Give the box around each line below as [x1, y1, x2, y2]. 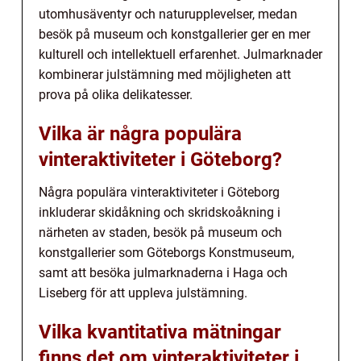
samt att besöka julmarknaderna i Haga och [39, 265, 288, 281]
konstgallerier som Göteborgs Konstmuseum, [39, 245, 294, 261]
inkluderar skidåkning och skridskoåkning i [39, 205, 280, 221]
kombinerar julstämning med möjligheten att [39, 67, 291, 83]
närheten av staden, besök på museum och [39, 225, 282, 241]
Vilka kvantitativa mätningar [39, 321, 281, 344]
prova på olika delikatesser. [39, 87, 193, 103]
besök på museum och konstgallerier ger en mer [39, 27, 310, 43]
